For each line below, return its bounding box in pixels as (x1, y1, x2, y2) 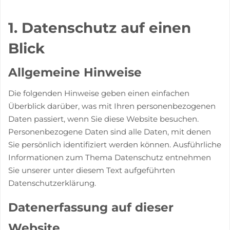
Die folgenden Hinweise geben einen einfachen (8, 88, 189, 98)
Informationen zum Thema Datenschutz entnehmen (8, 152, 211, 162)
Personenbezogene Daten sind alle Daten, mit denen (8, 126, 211, 137)
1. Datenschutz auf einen (8, 18, 191, 36)
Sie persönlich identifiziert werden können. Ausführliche (8, 139, 221, 149)
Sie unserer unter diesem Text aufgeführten (8, 165, 175, 175)
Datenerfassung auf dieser (8, 200, 174, 215)
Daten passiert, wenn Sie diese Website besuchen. (8, 113, 199, 124)
